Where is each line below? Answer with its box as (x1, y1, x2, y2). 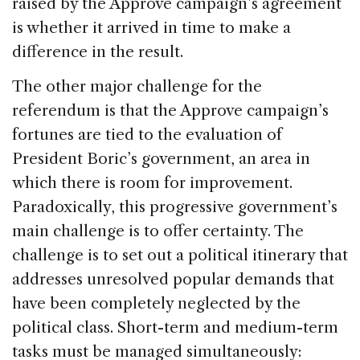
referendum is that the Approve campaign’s (12, 101, 329, 121)
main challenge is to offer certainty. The (12, 222, 304, 241)
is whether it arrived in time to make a (12, 18, 291, 38)
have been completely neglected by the (12, 294, 301, 313)
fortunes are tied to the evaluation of (12, 125, 282, 145)
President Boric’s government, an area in (12, 149, 310, 169)
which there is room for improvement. (12, 174, 292, 193)
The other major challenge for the (12, 77, 262, 96)
